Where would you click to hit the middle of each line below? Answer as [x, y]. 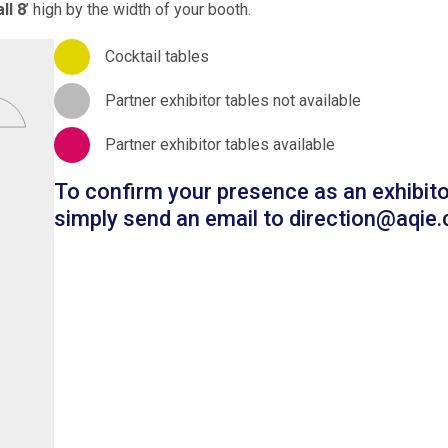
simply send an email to [172, 218]
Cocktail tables [157, 57]
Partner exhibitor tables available [220, 145]
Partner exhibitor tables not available [233, 101]
